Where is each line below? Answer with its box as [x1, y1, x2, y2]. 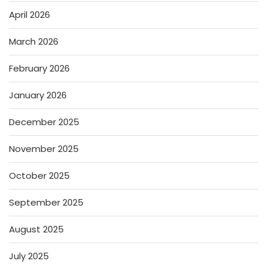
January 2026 [9, 88, 67, 101]
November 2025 [9, 142, 79, 155]
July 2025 [9, 249, 49, 262]
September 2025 [9, 195, 83, 209]
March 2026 [9, 35, 58, 48]
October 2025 [9, 169, 70, 182]
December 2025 [9, 115, 79, 128]
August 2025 [9, 222, 64, 235]
